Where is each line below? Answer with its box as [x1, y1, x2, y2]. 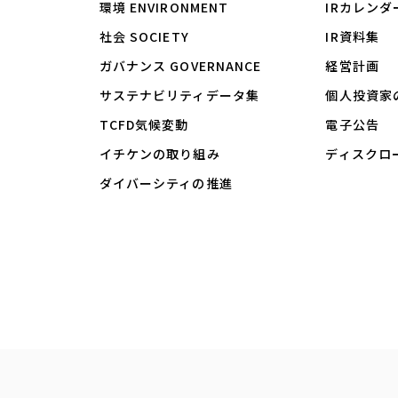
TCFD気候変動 [99, 115, 189, 134]
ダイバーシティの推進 [99, 174, 233, 193]
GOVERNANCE [170, 57, 262, 76]
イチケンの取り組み [99, 145, 220, 163]
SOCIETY [129, 28, 189, 46]
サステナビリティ [99, 86, 206, 105]
